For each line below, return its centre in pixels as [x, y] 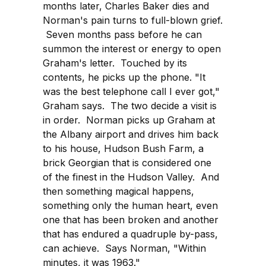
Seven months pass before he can [122, 35]
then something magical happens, [118, 191]
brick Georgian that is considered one [127, 163]
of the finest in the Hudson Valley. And [131, 177]
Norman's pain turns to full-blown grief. [133, 20]
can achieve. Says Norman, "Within [124, 248]
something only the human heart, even [130, 206]
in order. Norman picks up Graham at [129, 120]
